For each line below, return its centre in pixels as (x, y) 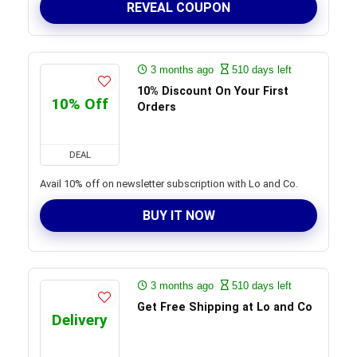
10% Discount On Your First (213, 91)
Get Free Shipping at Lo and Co (225, 307)
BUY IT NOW (178, 216)
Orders (157, 107)
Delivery (80, 320)
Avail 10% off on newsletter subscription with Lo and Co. (169, 184)
